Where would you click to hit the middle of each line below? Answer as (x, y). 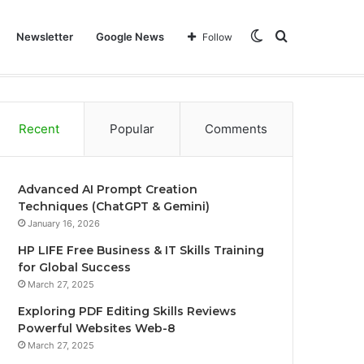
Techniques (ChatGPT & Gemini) (114, 206)
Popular (132, 129)
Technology (96, 62)
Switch (284, 37)
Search (308, 37)
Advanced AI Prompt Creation (108, 189)
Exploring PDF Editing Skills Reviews (128, 311)
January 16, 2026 (64, 223)
